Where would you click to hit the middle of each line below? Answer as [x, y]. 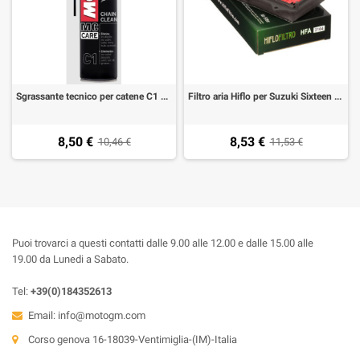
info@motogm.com [102, 315]
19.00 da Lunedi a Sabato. [70, 259]
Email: [43, 315]
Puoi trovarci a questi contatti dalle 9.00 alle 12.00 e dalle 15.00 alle [163, 243]
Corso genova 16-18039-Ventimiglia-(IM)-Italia [133, 340]
